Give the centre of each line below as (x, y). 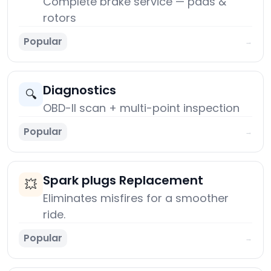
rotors (60, 18)
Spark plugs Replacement (123, 181)
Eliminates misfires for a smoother (136, 198)
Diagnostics (80, 90)
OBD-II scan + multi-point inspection (141, 108)
